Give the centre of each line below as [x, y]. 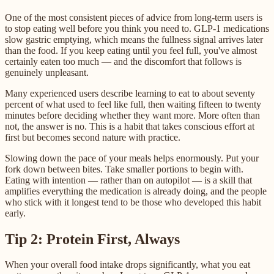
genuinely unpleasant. [47, 72]
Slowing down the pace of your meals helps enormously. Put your [132, 158]
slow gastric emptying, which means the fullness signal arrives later [134, 39]
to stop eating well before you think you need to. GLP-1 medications [137, 28]
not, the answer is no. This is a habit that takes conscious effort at [130, 126]
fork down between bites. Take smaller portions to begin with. [124, 169]
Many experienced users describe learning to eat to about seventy [130, 93]
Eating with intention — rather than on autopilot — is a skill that [128, 180]
